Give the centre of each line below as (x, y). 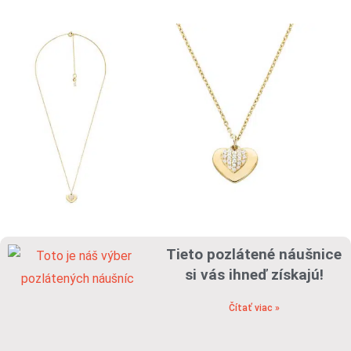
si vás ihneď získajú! (254, 274)
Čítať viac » (254, 308)
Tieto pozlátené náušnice (254, 254)
